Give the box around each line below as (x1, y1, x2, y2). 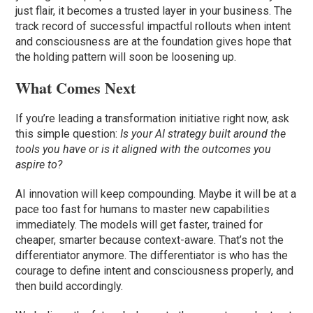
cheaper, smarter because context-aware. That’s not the (15, 233, 284, 247)
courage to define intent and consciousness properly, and (15, 264, 294, 278)
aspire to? (15, 158, 63, 172)
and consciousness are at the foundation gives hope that (15, 35, 292, 49)
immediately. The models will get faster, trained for (15, 218, 263, 232)
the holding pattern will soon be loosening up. (15, 50, 237, 64)
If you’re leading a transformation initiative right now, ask (15, 112, 290, 126)
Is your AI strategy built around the (120, 127, 286, 141)
